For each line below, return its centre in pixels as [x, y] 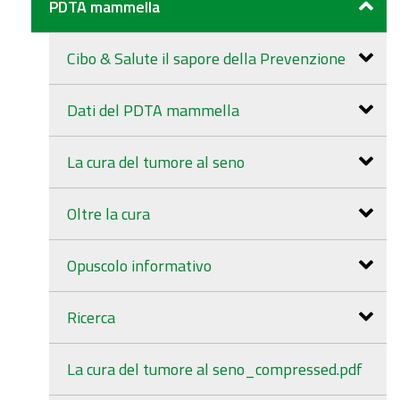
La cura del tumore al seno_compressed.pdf [215, 369]
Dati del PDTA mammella [153, 110]
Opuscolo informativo [139, 266]
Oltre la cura [108, 214]
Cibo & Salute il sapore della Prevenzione [206, 58]
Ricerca [91, 317]
